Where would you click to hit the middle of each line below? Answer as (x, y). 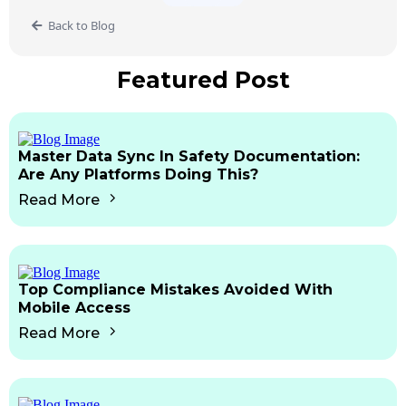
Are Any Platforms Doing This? (138, 175)
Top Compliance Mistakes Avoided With (175, 289)
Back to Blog (81, 26)
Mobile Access (74, 307)
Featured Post (203, 80)
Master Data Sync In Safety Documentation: (189, 157)
